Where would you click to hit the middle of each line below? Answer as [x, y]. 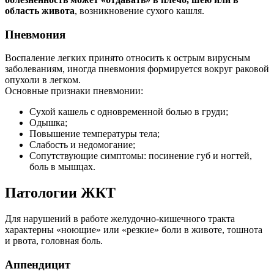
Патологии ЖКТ [60, 193]
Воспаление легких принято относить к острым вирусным [128, 58]
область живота [40, 10]
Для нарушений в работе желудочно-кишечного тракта [120, 219]
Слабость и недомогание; [82, 145]
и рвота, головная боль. [54, 241]
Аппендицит [38, 264]
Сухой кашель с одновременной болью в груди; [129, 112]
